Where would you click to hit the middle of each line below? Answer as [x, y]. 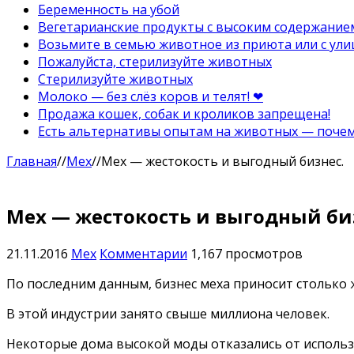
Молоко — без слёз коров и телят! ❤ [151, 96]
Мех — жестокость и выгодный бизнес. [222, 161]
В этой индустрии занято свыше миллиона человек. [168, 313]
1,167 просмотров [247, 253]
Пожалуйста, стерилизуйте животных [155, 61]
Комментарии [143, 253]
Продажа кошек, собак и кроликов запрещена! [184, 113]
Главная [32, 161]
